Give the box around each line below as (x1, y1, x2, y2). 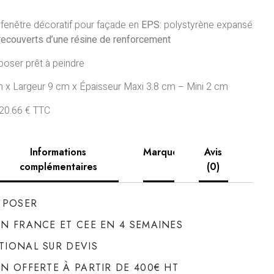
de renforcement (99, 32, 171, 48)
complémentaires (19, 159, 97, 174)
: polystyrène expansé (159, 18, 253, 33)
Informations (30, 144, 87, 159)
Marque (143, 144, 179, 159)
